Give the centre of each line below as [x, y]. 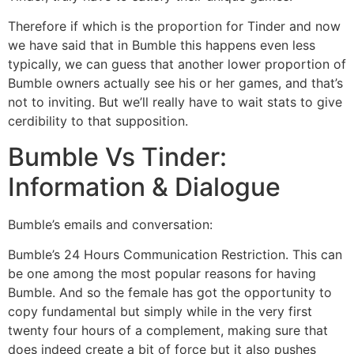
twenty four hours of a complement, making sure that [168, 330]
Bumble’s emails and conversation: [110, 224]
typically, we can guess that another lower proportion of [177, 64]
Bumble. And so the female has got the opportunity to [170, 292]
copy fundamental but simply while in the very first [160, 311]
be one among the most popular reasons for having [162, 273]
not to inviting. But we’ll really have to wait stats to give [175, 102]
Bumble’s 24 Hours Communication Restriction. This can [175, 254]
